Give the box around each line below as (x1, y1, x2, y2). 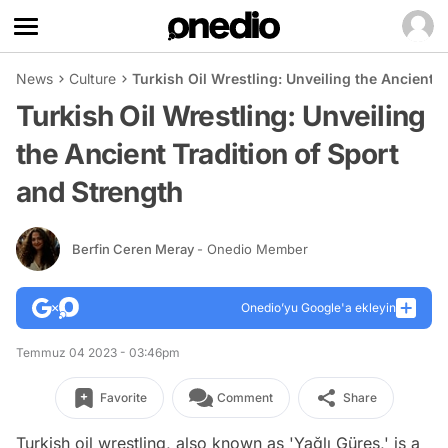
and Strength (16, 175, 183, 209)
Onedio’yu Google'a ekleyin (241, 300, 396, 315)
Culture (69, 70, 116, 87)
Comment (216, 390, 273, 405)
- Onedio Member (197, 240, 308, 257)
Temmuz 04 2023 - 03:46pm (16, 345, 180, 360)
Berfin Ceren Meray (72, 240, 197, 257)
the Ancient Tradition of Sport (16, 137, 398, 171)
